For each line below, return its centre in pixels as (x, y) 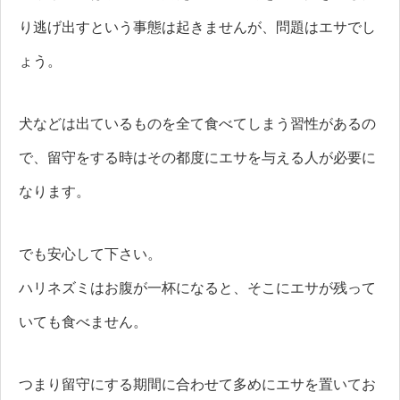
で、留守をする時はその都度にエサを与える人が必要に (197, 158)
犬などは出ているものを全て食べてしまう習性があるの (197, 124)
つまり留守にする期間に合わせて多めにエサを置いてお (197, 385)
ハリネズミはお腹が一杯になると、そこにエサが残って (197, 288)
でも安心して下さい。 (90, 254)
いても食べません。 (83, 322)
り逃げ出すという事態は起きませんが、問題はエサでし (197, 28)
